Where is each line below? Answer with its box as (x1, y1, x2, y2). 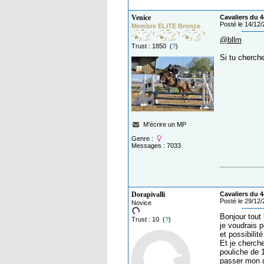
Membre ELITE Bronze (131, 22, 200, 30)
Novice (131, 199, 151, 207)
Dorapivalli (131, 190, 165, 199)
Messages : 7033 (131, 142, 181, 150)
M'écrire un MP (143, 121, 187, 128)
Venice (131, 14, 151, 22)
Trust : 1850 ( (131, 42, 172, 50)
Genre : (131, 135, 155, 143)
